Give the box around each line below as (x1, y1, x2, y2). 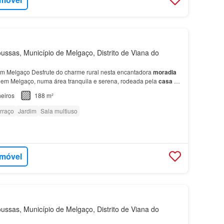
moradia (152, 67, 176, 76)
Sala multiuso (40, 106, 77, 115)
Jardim (17, 106, 36, 115)
